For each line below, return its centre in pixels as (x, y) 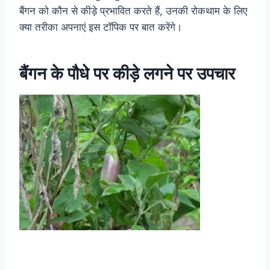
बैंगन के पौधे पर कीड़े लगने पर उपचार (127, 73)
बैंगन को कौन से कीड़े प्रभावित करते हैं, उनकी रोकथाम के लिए (133, 11)
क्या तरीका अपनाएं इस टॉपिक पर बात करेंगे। (101, 27)
